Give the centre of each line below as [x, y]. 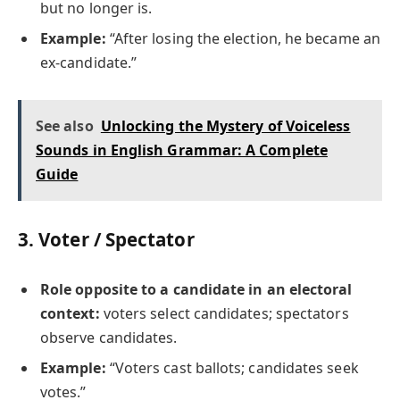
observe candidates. [109, 338]
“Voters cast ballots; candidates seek [232, 368]
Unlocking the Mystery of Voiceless [225, 126]
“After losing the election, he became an [243, 39]
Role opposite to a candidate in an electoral [196, 290]
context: [70, 314]
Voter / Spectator [117, 240]
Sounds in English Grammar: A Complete [182, 150]
